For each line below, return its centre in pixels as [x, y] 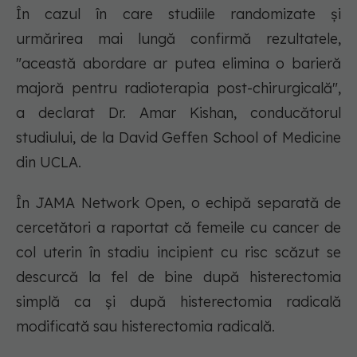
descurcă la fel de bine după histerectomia [178, 277]
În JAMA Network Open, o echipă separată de [178, 203]
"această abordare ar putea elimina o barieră [178, 64]
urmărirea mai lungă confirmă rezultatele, [178, 39]
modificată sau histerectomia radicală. [145, 327]
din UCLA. [49, 163]
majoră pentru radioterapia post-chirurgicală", [178, 88]
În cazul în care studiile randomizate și [178, 14]
